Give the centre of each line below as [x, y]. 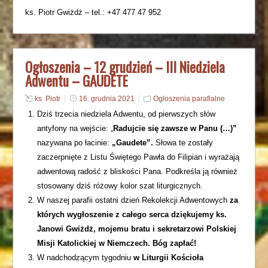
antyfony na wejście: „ [75, 128]
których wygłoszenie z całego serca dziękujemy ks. [132, 214]
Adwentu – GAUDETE [77, 81]
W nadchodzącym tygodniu [86, 258]
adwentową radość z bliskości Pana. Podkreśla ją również [138, 171]
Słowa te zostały [183, 143]
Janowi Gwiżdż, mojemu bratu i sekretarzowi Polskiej [137, 229]
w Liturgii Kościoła [169, 258]
